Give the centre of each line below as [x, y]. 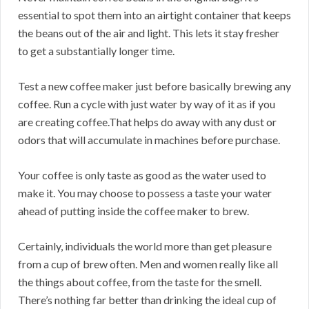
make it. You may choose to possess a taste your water [145, 193]
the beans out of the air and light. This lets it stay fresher [149, 33]
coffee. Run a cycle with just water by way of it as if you [147, 104]
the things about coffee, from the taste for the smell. [140, 282]
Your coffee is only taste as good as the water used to [142, 175]
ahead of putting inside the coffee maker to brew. [133, 211]
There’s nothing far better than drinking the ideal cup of [147, 300]
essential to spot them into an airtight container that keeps [154, 15]
